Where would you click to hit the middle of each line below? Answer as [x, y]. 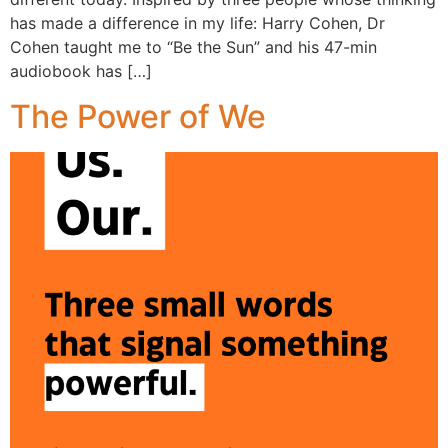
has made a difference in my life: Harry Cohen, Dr [197, 23]
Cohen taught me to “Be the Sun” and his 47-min [193, 47]
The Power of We [138, 116]
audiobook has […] [81, 71]
